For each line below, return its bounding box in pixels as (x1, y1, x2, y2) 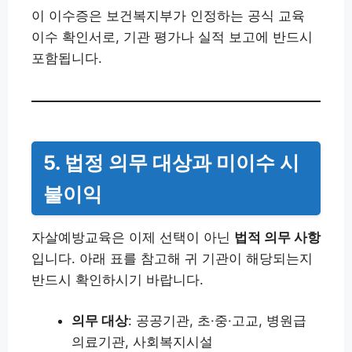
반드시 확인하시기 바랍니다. (31, 272, 203, 288)
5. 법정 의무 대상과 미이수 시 (43, 151, 299, 175)
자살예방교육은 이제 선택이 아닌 (31, 229, 234, 246)
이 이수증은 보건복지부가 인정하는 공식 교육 (31, 8, 305, 24)
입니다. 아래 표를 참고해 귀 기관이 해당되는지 (31, 251, 313, 267)
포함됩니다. (31, 50, 102, 67)
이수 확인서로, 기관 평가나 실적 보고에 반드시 (31, 29, 313, 46)
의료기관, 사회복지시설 (71, 334, 213, 350)
